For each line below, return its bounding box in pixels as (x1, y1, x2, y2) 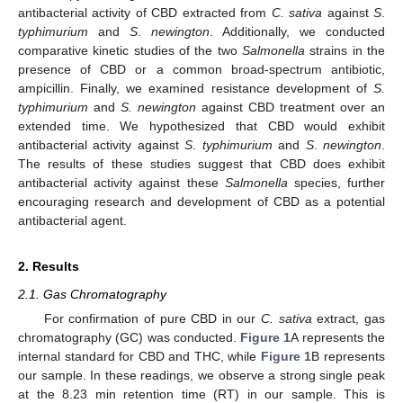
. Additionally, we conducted (210, 23, 385, 39)
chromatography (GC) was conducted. (18, 330, 241, 345)
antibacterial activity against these (18, 175, 225, 190)
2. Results (18, 258, 79, 273)
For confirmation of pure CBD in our (43, 311, 262, 326)
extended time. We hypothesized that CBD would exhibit (18, 118, 385, 133)
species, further (287, 175, 386, 190)
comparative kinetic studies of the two (18, 42, 242, 58)
